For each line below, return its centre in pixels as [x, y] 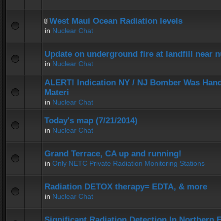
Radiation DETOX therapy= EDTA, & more [126, 187]
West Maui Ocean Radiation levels [116, 21]
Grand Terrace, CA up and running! [113, 154]
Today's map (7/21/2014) [91, 121]
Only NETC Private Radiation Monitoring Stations [129, 163]
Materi [57, 92]
